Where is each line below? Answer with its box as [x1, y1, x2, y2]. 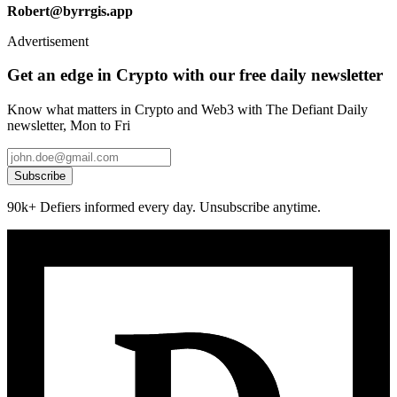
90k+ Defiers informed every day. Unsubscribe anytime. [7, 199, 321, 215]
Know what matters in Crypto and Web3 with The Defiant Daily [7, 102, 368, 118]
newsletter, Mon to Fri [7, 118, 130, 134]
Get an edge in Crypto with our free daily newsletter [7, 66, 383, 85]
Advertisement [7, 33, 89, 49]
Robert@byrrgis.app [7, 3, 133, 19]
